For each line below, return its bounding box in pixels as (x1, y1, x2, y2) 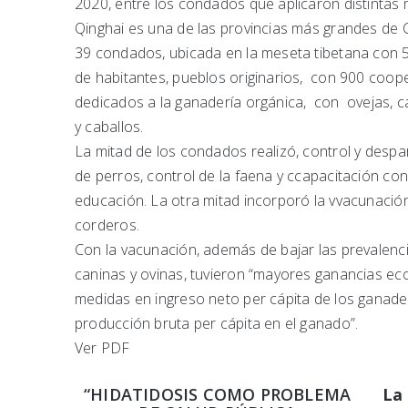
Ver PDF (75, 338, 130, 359)
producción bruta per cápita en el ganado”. (75, 313, 359, 334)
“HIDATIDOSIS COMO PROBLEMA (84, 383, 352, 406)
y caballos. (75, 117, 144, 138)
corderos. (75, 215, 139, 236)
